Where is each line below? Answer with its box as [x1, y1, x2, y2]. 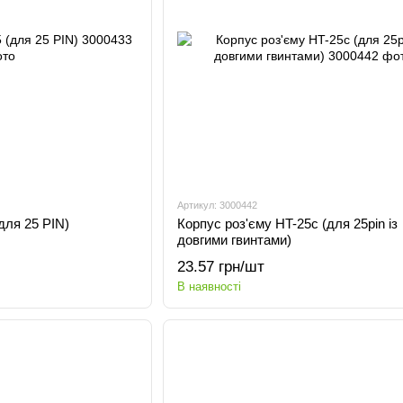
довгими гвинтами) [176, 232, 291, 247]
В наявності [176, 280, 241, 293]
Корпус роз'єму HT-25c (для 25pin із [176, 216, 398, 231]
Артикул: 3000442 [176, 200, 257, 210]
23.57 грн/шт [176, 258, 264, 275]
